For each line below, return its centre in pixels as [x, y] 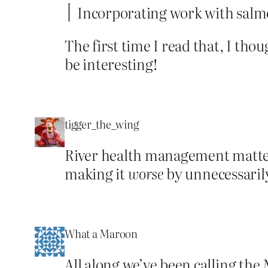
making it [96, 173]
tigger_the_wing [102, 124]
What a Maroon [101, 233]
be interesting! [111, 63]
